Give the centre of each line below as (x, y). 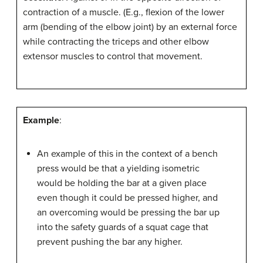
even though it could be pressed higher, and (127, 198)
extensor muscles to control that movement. (113, 56)
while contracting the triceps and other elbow (116, 42)
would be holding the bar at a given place (122, 183)
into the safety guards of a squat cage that (123, 227)
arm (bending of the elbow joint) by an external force (130, 27)
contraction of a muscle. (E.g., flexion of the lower (124, 12)
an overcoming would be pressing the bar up (128, 213)
